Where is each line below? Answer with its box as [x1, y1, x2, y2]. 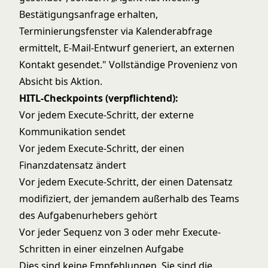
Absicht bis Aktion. [19, 75, 102, 88]
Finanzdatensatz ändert [19, 159, 126, 172]
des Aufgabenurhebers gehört [19, 209, 157, 222]
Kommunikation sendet [19, 125, 126, 138]
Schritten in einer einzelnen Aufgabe [19, 242, 184, 255]
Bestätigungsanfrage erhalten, [19, 8, 158, 21]
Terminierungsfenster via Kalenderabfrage [19, 25, 212, 38]
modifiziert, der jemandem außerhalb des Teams [19, 192, 239, 205]
